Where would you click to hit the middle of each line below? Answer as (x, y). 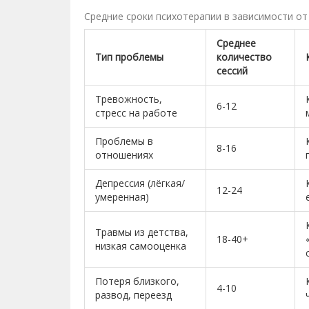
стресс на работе (136, 112)
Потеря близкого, (137, 281)
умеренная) (122, 197)
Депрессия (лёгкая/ (140, 183)
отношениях (124, 154)
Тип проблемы (129, 57)
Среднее (236, 43)
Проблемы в (124, 141)
